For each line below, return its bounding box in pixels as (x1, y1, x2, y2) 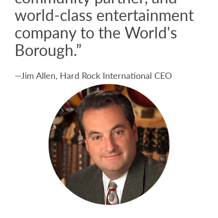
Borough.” (15, 38, 82, 61)
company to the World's (15, 21, 177, 44)
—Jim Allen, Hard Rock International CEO (15, 69, 172, 82)
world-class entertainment (15, 3, 194, 26)
